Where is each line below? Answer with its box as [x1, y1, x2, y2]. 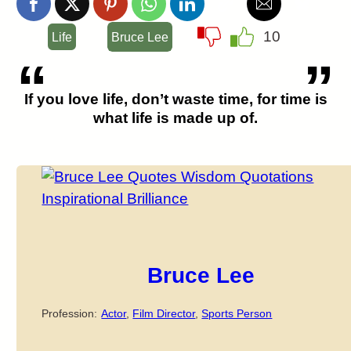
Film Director [132, 307, 196, 320]
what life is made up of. [93, 110, 258, 126]
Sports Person [201, 307, 273, 320]
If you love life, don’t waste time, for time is [24, 91, 327, 107]
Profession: [42, 307, 98, 320]
